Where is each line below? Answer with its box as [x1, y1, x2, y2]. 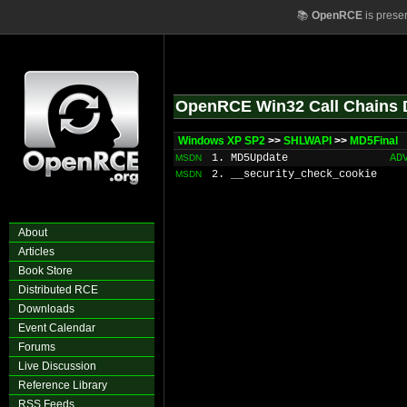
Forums [18, 341, 55, 353]
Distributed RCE [18, 283, 98, 296]
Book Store [18, 264, 73, 277]
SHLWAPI [283, 134, 332, 147]
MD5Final [350, 134, 398, 147]
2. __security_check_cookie [212, 168, 377, 181]
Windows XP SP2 [178, 134, 265, 147]
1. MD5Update [212, 152, 288, 164]
